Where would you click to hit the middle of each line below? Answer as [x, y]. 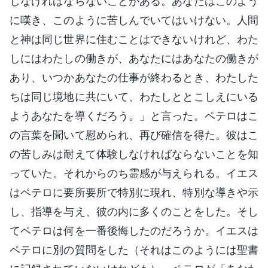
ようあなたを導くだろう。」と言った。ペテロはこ [134, 115]
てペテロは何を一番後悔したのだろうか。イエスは [134, 230]
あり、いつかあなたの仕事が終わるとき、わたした [134, 77]
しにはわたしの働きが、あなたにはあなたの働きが [134, 58]
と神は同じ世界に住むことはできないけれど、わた [134, 39]
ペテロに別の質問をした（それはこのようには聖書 [134, 249]
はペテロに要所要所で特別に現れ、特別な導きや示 [134, 192]
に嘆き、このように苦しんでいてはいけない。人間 [134, 20]
